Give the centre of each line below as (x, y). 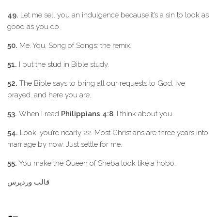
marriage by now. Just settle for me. (65, 144)
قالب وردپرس (28, 182)
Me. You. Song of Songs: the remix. (74, 46)
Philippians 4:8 (87, 114)
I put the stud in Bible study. (63, 64)
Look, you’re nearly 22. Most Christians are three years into (113, 133)
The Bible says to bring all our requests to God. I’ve (101, 83)
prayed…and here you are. (49, 95)
